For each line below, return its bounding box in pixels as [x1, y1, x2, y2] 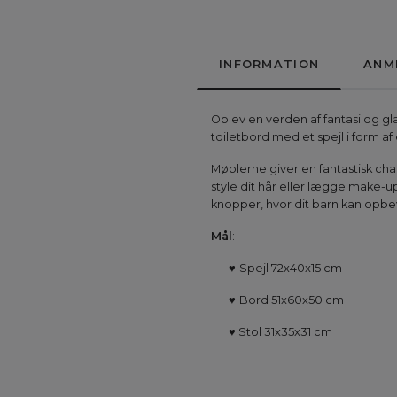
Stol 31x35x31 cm [236, 325, 332, 339]
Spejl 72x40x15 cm [239, 261, 342, 276]
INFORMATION [219, 58, 320, 72]
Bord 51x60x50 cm [239, 293, 344, 307]
